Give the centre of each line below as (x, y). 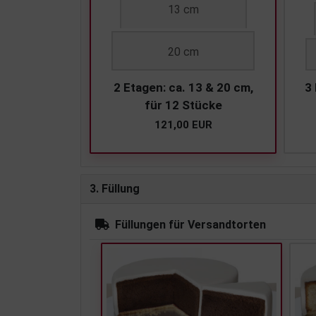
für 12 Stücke (183, 105)
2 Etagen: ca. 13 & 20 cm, (183, 88)
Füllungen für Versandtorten (190, 225)
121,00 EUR (183, 125)
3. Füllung (115, 189)
